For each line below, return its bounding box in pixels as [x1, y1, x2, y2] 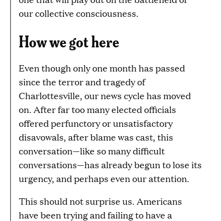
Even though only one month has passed [19, 61, 185, 74]
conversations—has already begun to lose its [19, 158, 202, 171]
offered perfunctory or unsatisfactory [19, 116, 173, 129]
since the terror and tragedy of [19, 75, 145, 88]
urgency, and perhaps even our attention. [19, 172, 189, 184]
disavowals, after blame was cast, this [19, 130, 173, 143]
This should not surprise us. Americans [19, 194, 182, 207]
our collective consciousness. [19, 7, 139, 20]
